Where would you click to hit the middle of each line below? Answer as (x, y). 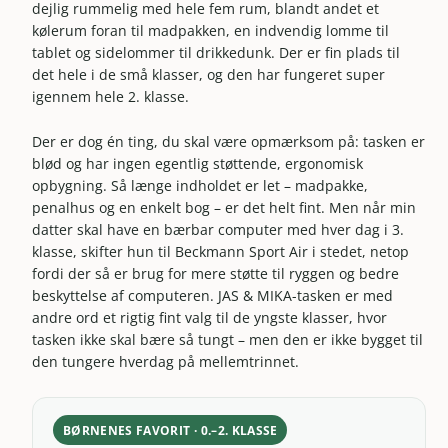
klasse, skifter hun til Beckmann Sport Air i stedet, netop (221, 251)
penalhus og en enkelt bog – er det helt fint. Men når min (224, 207)
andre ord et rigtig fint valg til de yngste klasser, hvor (210, 317)
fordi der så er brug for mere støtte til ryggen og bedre (216, 273)
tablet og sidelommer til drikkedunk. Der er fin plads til (216, 53)
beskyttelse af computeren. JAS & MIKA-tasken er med (213, 295)
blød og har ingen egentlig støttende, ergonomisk (198, 163)
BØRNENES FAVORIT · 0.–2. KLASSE (170, 430)
